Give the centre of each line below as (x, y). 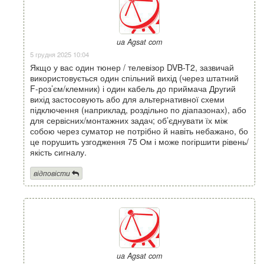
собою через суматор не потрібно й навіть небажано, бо (139, 131)
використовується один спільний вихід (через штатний (134, 77)
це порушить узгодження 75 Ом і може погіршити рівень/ (139, 141)
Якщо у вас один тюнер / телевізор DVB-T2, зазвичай (132, 67)
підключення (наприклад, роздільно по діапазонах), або (138, 109)
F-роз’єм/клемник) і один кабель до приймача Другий (133, 88)
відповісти (52, 173)
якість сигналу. (58, 152)
